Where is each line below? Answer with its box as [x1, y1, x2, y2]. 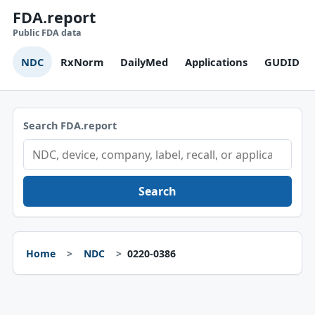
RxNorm [60, 55, 103, 69]
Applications [184, 55, 247, 69]
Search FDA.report [22, 119, 117, 132]
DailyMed [120, 55, 168, 69]
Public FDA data [12, 27, 82, 39]
